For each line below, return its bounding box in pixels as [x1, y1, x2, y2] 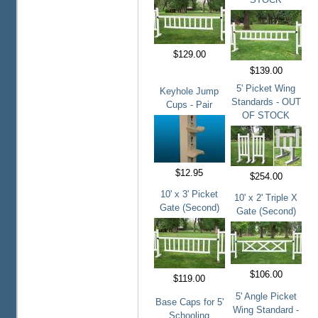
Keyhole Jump [160, 86, 219, 97]
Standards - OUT [231, 97, 301, 108]
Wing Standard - [233, 305, 299, 316]
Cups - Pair [166, 99, 212, 111]
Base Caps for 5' [155, 297, 224, 308]
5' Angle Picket [235, 291, 297, 302]
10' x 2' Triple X [234, 192, 297, 204]
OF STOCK [242, 110, 290, 121]
